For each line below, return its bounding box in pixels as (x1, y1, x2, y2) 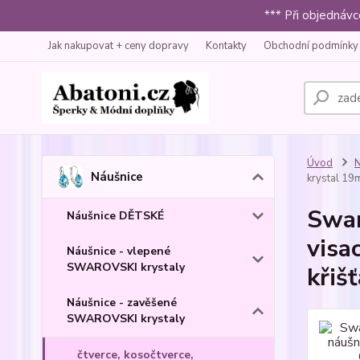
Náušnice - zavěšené (67, 294, 177, 310)
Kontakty (206, 39, 247, 53)
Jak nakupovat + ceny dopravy (48, 39, 189, 53)
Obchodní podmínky (264, 39, 358, 53)
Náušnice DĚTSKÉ (67, 207, 164, 223)
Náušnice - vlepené (67, 243, 170, 259)
